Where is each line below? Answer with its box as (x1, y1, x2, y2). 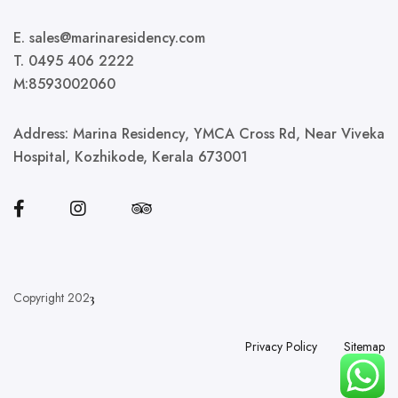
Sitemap (344, 338, 385, 355)
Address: (13, 123, 73, 144)
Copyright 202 (13, 289, 90, 306)
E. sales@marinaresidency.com (13, 28, 205, 48)
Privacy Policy (245, 338, 317, 355)
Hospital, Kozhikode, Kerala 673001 (13, 147, 248, 167)
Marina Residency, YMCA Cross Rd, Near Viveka (73, 123, 385, 144)
